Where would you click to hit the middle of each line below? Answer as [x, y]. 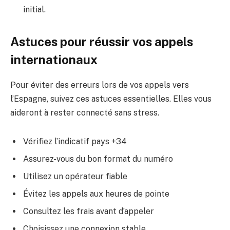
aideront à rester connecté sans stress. [85, 112]
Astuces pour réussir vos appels [102, 41]
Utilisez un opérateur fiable [75, 176]
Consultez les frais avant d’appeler [89, 211]
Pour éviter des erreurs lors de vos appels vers [100, 85]
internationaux [54, 59]
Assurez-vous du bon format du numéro [98, 159]
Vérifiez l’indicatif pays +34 [75, 141]
